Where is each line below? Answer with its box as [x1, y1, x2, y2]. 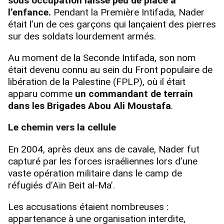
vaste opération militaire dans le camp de [8, 167, 182, 179]
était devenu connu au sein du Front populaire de [8, 64, 212, 76]
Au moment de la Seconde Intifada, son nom [8, 52, 196, 64]
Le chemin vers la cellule [8, 121, 116, 133]
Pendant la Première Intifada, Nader [51, 6, 204, 18]
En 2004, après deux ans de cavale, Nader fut [8, 143, 199, 155]
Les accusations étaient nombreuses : [8, 200, 168, 212]
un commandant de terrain [75, 88, 193, 100]
